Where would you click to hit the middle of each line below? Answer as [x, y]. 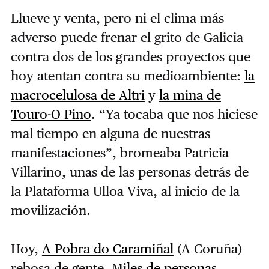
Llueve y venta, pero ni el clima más [117, 18]
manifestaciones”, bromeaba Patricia [119, 153]
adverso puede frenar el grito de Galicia [127, 38]
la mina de [190, 95]
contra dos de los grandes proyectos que [130, 57]
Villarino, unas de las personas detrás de [129, 172]
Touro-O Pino [51, 114]
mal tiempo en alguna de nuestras [110, 134]
